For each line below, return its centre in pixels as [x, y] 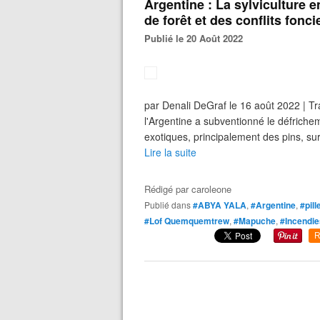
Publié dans [170, 205]
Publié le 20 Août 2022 [197, 38]
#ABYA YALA [220, 205]
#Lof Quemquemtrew [187, 221]
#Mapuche [255, 221]
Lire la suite [170, 152]
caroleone [211, 189]
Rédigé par [168, 189]
